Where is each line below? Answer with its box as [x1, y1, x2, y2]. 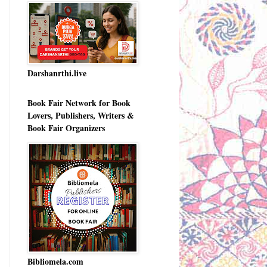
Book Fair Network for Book [27, 96, 131, 109]
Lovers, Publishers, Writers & [27, 108, 134, 122]
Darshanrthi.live [27, 66, 86, 79]
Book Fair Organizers [27, 121, 105, 134]
